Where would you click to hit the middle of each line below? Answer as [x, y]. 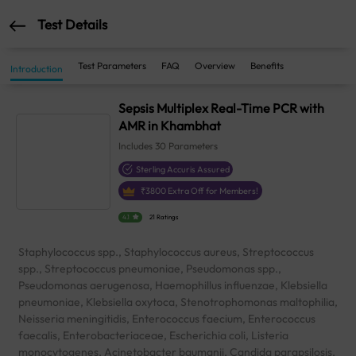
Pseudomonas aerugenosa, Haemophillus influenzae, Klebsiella [173, 286]
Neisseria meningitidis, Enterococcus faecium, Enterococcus [167, 319]
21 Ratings [164, 217]
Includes [137, 146]
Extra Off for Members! [213, 191]
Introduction [37, 69]
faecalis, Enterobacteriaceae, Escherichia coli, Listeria [153, 336]
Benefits [267, 66]
